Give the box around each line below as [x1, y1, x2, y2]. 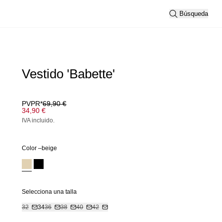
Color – [22, 145, 42, 152]
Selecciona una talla [22, 188, 77, 195]
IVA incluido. [22, 117, 55, 124]
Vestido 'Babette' [22, 66, 115, 81]
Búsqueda [179, 10, 208, 17]
